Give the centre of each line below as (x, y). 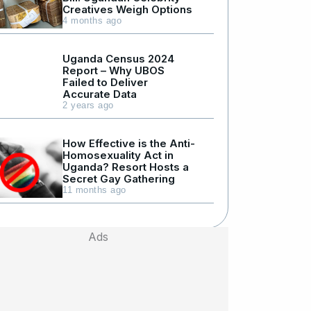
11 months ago (94, 190)
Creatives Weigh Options (128, 9)
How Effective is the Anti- (129, 143)
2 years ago (88, 105)
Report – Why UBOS (114, 70)
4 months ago (92, 20)
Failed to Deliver (106, 82)
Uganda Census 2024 (119, 58)
